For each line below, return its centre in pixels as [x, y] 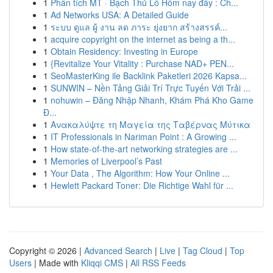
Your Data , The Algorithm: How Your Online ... [140, 173]
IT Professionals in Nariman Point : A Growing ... [144, 136]
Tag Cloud [203, 250]
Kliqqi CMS [102, 263]
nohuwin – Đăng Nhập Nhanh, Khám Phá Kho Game [152, 100]
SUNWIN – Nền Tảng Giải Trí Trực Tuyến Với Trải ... [151, 88]
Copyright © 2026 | [47, 250]
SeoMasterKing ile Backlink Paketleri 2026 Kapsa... [149, 76]
